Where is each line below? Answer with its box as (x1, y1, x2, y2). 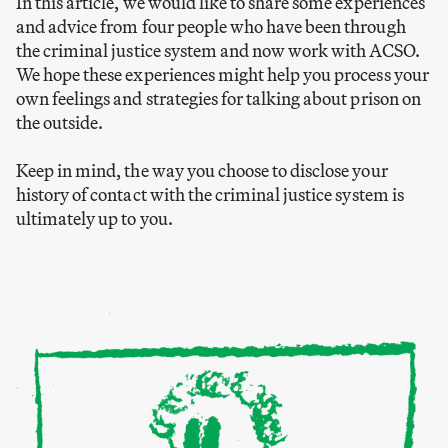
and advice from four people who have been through (16, 14, 406, 38)
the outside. (16, 110, 104, 134)
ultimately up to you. (16, 206, 173, 230)
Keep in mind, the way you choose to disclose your (16, 158, 388, 182)
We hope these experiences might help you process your (16, 62, 429, 86)
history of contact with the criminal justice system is (16, 182, 404, 206)
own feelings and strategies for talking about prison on (16, 86, 421, 110)
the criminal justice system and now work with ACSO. (16, 38, 420, 62)
